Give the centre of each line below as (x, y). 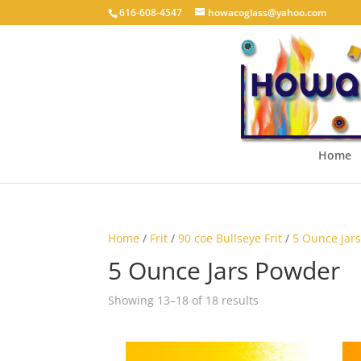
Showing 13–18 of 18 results (184, 300)
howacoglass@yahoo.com (268, 12)
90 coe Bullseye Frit (230, 238)
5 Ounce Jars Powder (224, 270)
